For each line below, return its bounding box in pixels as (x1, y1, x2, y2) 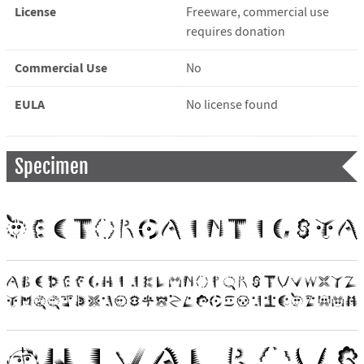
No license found (185, 97, 278, 114)
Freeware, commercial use (185, 4, 329, 21)
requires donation (185, 24, 285, 41)
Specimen (14, 154, 89, 180)
